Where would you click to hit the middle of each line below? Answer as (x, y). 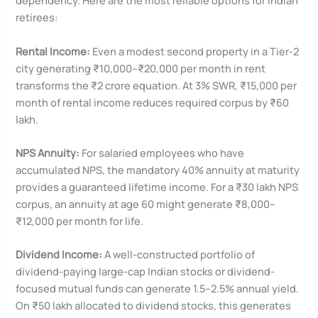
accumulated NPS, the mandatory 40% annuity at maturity (158, 169)
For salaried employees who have (162, 152)
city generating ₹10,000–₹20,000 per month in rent (141, 68)
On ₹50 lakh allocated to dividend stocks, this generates (154, 306)
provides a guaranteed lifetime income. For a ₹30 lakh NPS (157, 186)
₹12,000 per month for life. (80, 220)
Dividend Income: (59, 254)
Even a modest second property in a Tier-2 (195, 51)
